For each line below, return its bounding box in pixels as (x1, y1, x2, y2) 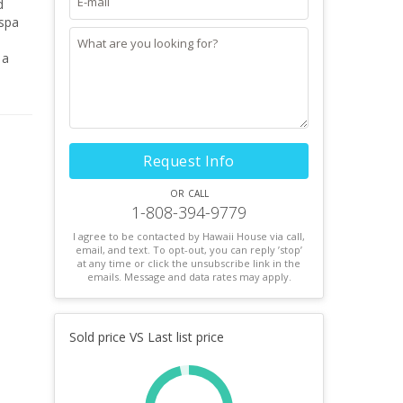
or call (169, 184, 209, 201)
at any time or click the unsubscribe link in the (77, 256, 300, 270)
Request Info (143, 151, 235, 171)
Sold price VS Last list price (69, 328, 224, 345)
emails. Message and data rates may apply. (86, 270, 291, 283)
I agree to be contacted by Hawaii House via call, (73, 229, 305, 243)
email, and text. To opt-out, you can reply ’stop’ (76, 243, 302, 256)
